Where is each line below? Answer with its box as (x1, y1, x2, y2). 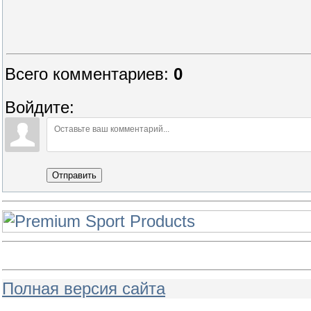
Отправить (52, 170, 96, 180)
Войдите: (5, 98, 74, 117)
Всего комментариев (5, 65, 164, 83)
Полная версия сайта (2, 279, 165, 298)
